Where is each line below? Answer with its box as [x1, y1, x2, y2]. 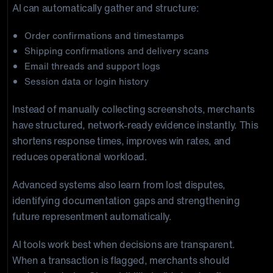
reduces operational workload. [12, 149, 147, 164]
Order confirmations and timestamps [24, 29, 184, 42]
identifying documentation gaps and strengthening [12, 193, 240, 208]
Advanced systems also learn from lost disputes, [12, 177, 225, 192]
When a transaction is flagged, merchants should [12, 253, 230, 268]
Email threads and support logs [24, 59, 160, 73]
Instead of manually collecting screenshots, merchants [12, 102, 255, 116]
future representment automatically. [12, 209, 172, 224]
